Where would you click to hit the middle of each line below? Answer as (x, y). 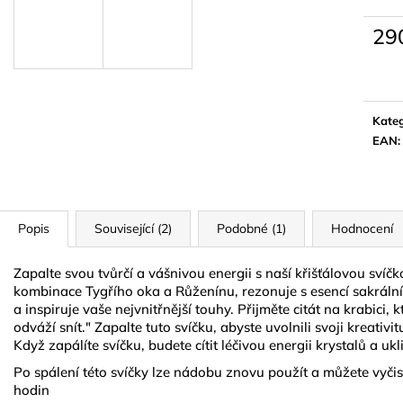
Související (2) (133, 229)
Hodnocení (362, 229)
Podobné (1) (251, 229)
